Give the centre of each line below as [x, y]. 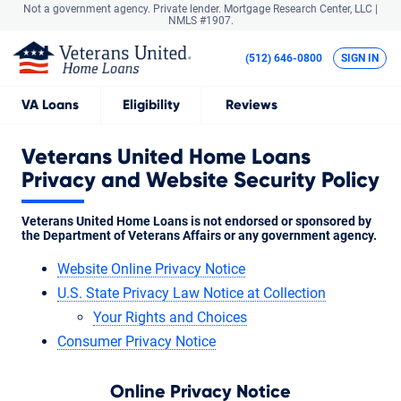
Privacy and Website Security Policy [200, 180]
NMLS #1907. [200, 21]
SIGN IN [360, 59]
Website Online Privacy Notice [151, 269]
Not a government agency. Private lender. [122, 9]
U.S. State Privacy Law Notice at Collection [192, 293]
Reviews [251, 105]
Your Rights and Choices [170, 317]
